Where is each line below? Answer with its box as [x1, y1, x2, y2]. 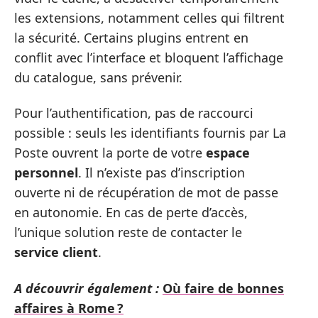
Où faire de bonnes [163, 279, 284, 297]
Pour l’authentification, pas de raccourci [14, 104, 253, 122]
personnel [14, 164, 78, 182]
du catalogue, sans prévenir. [14, 68, 182, 86]
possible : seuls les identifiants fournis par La [14, 124, 286, 142]
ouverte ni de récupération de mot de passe [14, 184, 278, 202]
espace [206, 144, 250, 162]
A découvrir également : [14, 279, 159, 297]
